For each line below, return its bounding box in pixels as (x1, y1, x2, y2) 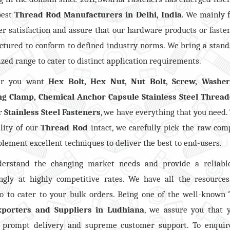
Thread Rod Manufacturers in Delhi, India (14, 9, 182, 20)
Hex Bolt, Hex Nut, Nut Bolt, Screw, (48, 76, 198, 86)
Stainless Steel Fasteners (4, 107, 101, 117)
